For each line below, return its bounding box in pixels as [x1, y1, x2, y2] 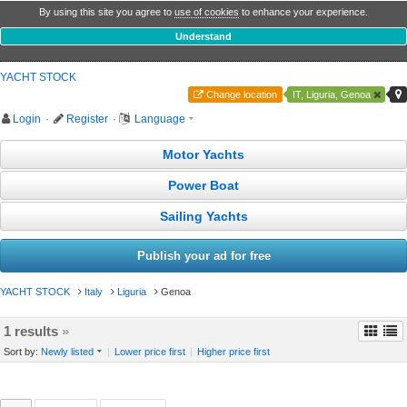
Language [132, 113, 185, 125]
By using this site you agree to [39, 6, 174, 17]
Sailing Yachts [159, 209, 248, 223]
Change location [206, 89, 277, 100]
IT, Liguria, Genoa [293, 89, 371, 100]
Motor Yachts [163, 147, 244, 162]
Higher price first [197, 346, 271, 357]
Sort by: [4, 346, 42, 357]
